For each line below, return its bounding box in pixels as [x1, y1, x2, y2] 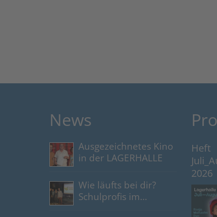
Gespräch [78, 201, 120, 215]
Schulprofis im [78, 190, 140, 203]
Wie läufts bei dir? [78, 178, 156, 191]
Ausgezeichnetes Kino [78, 139, 173, 153]
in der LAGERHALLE [78, 151, 163, 164]
